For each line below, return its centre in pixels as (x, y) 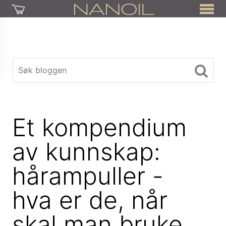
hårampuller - (88, 176)
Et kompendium (100, 127)
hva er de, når (90, 200)
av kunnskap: (87, 152)
